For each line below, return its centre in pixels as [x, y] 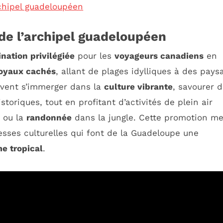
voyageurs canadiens [159, 56]
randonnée [49, 117]
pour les [95, 56]
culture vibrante [138, 86]
